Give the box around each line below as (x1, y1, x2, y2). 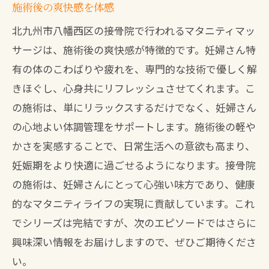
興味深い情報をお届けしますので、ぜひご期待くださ (12, 234, 256, 249)
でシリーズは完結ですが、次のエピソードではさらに (12, 215, 256, 230)
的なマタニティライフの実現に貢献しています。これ (12, 196, 255, 211)
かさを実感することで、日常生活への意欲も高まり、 (12, 138, 255, 153)
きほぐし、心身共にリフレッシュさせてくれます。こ (12, 80, 255, 95)
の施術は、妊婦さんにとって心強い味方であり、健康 (12, 177, 255, 192)
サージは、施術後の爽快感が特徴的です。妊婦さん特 (12, 42, 256, 57)
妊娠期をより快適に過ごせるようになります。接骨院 (12, 157, 256, 172)
